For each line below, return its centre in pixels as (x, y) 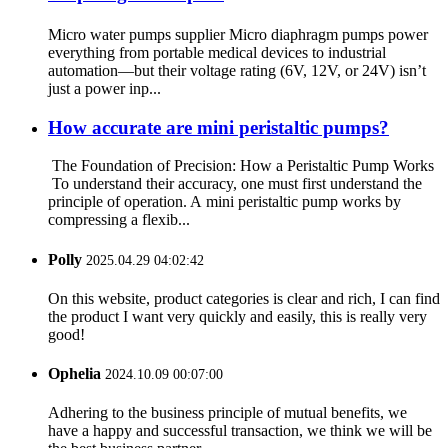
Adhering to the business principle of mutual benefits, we (227, 413)
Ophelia (74, 374)
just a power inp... (104, 88)
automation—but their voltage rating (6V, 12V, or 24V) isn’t (237, 70)
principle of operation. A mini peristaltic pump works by (224, 202)
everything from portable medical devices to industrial (217, 52)
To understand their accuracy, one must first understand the (235, 184)
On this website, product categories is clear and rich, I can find (244, 298)
